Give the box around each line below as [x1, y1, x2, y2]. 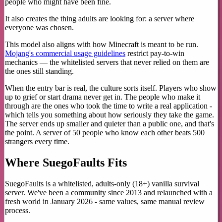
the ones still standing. [5, 66, 74, 75]
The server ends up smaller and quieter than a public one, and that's [5, 119, 214, 128]
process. [5, 206, 30, 215]
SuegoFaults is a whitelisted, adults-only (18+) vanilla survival [5, 179, 199, 188]
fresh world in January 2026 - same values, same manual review [5, 197, 205, 206]
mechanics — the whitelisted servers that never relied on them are [5, 57, 209, 66]
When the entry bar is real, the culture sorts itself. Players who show [5, 83, 217, 92]
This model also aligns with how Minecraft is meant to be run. [5, 40, 198, 49]
